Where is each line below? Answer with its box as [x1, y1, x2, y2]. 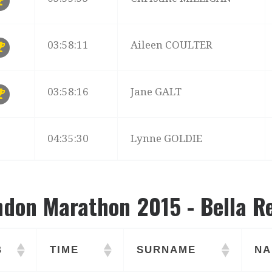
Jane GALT [131, 85, 182, 98]
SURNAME [137, 244, 197, 256]
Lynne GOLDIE [131, 132, 203, 144]
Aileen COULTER [131, 38, 213, 51]
